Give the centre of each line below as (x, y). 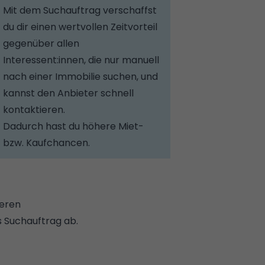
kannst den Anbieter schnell (69, 93)
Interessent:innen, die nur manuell (81, 60)
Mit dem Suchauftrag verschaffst (80, 10)
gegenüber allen (41, 43)
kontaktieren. (34, 110)
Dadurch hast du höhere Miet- (74, 126)
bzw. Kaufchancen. (47, 143)
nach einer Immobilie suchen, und (81, 77)
